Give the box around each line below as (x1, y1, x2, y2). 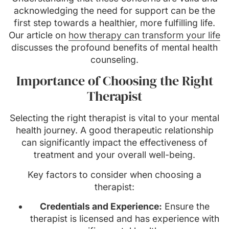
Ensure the (162, 201, 210, 212)
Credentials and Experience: (40, 201, 162, 212)
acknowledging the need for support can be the (14, 5, 215, 16)
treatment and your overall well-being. (34, 149, 195, 161)
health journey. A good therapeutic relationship (15, 125, 214, 136)
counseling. (90, 54, 139, 65)
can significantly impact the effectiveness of (21, 137, 208, 148)
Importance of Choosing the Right (16, 72, 213, 90)
